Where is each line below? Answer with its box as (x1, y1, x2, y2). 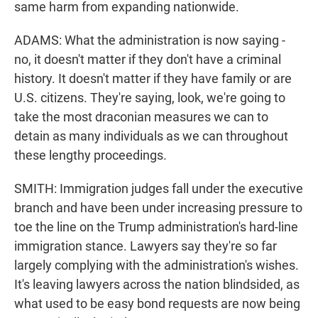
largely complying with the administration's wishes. (14, 258, 299, 273)
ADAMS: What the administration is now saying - (14, 33, 285, 48)
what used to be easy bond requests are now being (14, 296, 300, 312)
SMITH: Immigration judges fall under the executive (14, 181, 303, 197)
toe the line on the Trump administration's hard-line (14, 219, 298, 235)
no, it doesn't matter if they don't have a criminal (14, 52, 281, 67)
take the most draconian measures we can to (14, 109, 268, 125)
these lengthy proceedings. (14, 148, 167, 163)
